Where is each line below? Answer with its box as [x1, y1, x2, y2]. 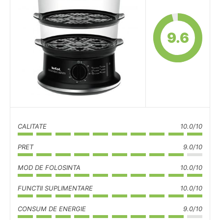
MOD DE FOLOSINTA [18, 164, 81, 171]
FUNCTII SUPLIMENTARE [18, 184, 93, 192]
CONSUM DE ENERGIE [18, 205, 86, 213]
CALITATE [18, 122, 47, 130]
